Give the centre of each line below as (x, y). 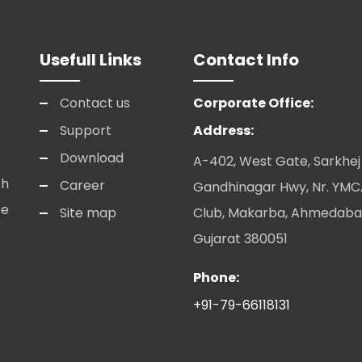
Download (92, 158)
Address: (223, 131)
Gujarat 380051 (240, 239)
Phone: (216, 278)
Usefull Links (90, 60)
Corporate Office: (253, 103)
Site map (88, 213)
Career (82, 186)
